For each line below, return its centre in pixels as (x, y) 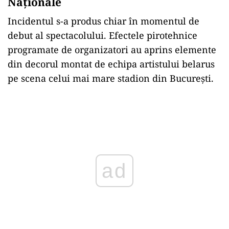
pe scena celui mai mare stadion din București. (111, 78)
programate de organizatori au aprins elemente (112, 49)
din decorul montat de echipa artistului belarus (111, 64)
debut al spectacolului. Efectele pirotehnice (102, 35)
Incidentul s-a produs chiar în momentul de (104, 21)
